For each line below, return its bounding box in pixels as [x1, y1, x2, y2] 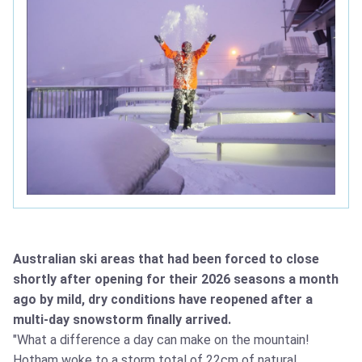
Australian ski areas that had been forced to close [13, 251, 319, 267]
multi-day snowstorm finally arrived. [13, 312, 231, 328]
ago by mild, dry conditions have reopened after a [13, 292, 313, 308]
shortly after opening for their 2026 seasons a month [13, 271, 339, 288]
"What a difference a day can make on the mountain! [13, 332, 309, 348]
